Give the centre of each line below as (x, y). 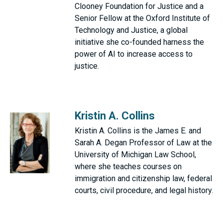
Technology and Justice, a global (131, 30)
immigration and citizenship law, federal (143, 179)
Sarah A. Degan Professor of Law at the (143, 143)
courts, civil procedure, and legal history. (144, 191)
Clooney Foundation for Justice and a (139, 6)
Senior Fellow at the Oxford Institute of (142, 18)
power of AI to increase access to (134, 54)
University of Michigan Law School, (135, 155)
